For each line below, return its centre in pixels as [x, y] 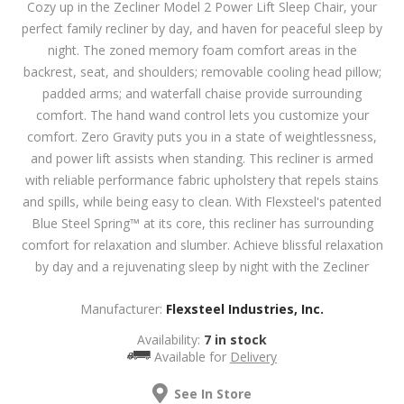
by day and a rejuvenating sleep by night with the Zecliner [202, 266]
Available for [192, 357]
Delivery [253, 357]
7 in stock [235, 339]
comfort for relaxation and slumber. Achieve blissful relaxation [202, 244]
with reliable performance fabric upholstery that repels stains [202, 179]
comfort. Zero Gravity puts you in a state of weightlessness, [202, 136]
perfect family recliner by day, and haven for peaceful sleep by [202, 28]
